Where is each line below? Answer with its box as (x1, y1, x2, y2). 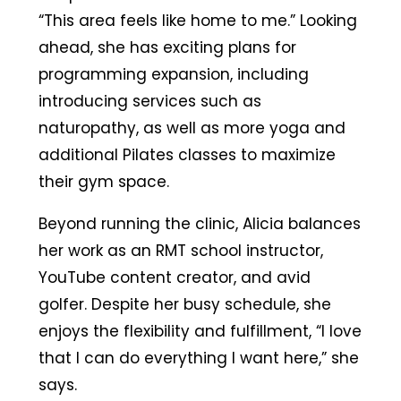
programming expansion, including (38, 63, 309, 85)
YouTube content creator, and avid (38, 266, 311, 288)
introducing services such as (38, 90, 261, 112)
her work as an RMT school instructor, (38, 239, 323, 261)
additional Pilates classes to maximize (38, 143, 336, 166)
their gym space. (38, 170, 169, 192)
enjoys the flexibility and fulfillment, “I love (38, 320, 362, 342)
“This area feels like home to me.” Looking (38, 9, 357, 31)
